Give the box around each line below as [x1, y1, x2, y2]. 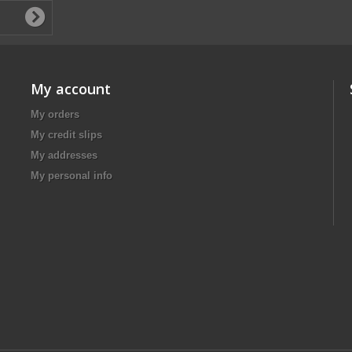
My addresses [31, 149, 97, 161]
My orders [31, 108, 79, 120]
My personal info [31, 170, 112, 181]
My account [31, 79, 111, 98]
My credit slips [31, 129, 102, 141]
